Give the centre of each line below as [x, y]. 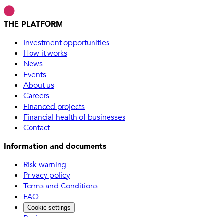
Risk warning [45, 165]
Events [35, 75]
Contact [37, 128]
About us [39, 85]
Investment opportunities [66, 43]
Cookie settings [49, 208]
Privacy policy [47, 176]
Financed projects [54, 107]
